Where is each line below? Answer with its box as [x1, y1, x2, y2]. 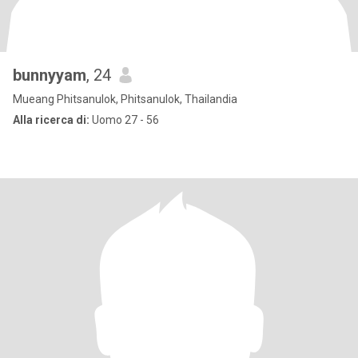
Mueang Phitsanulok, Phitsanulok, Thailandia [13, 93, 237, 105]
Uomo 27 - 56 [89, 113, 159, 126]
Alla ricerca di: [13, 113, 89, 126]
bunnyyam [13, 66, 86, 85]
